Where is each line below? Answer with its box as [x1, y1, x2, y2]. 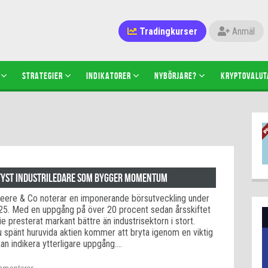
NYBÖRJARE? [154, 70, 197, 81]
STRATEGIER [22, 70, 63, 81]
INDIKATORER [86, 70, 132, 81]
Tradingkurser [136, 26, 197, 37]
